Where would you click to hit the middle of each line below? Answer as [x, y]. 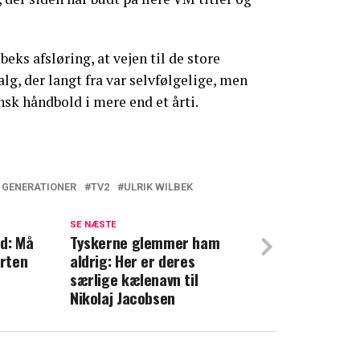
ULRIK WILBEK [158, 187]
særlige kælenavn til [134, 280]
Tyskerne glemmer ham [145, 243]
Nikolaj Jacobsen [122, 298]
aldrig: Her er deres [132, 261]
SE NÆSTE [93, 225]
